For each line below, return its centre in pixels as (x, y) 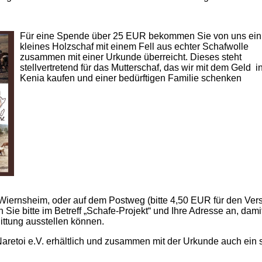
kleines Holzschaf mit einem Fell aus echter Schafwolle (134, 46)
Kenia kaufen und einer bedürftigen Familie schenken (131, 78)
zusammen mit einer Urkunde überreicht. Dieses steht (131, 57)
